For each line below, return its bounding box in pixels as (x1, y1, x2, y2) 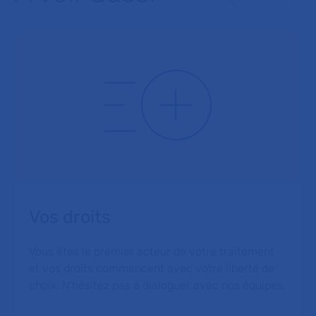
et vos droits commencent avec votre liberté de (29, 262, 274, 275)
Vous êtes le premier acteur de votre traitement (29, 245, 274, 258)
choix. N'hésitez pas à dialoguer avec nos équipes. (29, 279, 286, 292)
